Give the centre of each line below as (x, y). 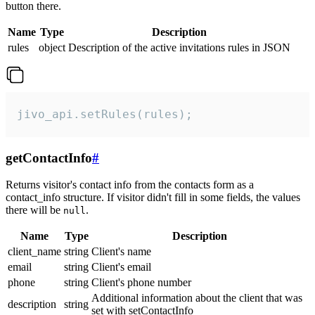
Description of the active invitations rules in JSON (179, 47)
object (52, 47)
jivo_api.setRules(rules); (105, 114)
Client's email (121, 267)
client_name (34, 252)
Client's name (121, 252)
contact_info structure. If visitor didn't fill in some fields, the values (153, 198)
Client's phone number (141, 283)
